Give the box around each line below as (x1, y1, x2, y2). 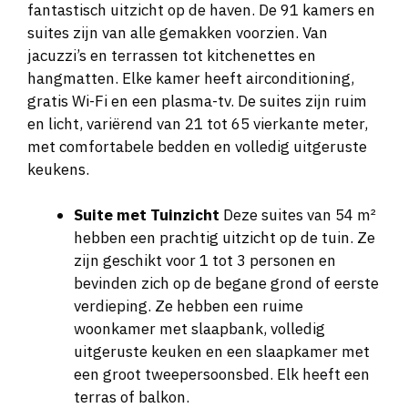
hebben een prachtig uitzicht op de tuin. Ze (74, 228, 375, 249)
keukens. (27, 158, 89, 179)
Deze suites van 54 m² (219, 205, 376, 226)
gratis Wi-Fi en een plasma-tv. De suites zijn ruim (27, 90, 367, 111)
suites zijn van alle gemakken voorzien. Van (27, 22, 328, 43)
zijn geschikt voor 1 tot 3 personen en (74, 250, 336, 271)
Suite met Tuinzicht (74, 205, 219, 226)
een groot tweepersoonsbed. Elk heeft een (74, 364, 370, 385)
